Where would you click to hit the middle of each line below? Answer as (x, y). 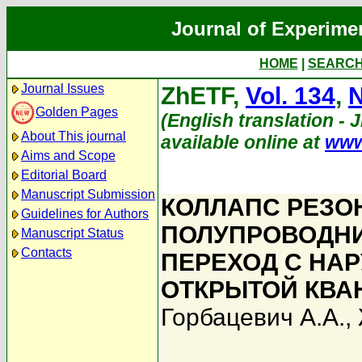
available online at (243, 142)
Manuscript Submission (88, 194)
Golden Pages (77, 112)
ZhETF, (203, 96)
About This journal (74, 136)
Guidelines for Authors (85, 214)
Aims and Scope (68, 156)
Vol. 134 (290, 96)
